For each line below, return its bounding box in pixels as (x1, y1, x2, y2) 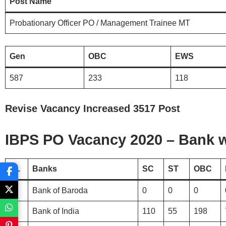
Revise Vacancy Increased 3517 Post (5, 102, 180, 114)
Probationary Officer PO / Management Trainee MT (10, 18, 190, 27)
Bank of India (32, 206, 79, 215)
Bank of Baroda (32, 186, 88, 195)
